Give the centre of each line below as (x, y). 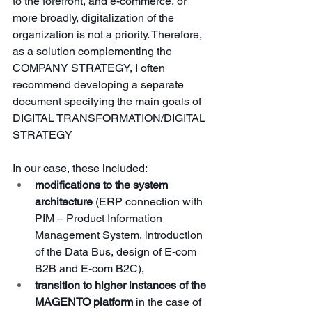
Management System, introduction (120, 235)
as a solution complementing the (94, 51)
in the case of (170, 302)
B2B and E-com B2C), (89, 268)
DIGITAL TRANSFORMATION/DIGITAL (110, 118)
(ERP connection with (150, 201)
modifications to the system (103, 185)
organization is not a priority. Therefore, (109, 34)
